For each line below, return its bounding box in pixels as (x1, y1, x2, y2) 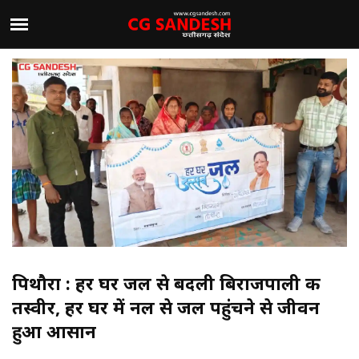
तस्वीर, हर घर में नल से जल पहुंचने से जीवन (12, 295, 320, 320)
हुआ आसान (12, 319, 96, 344)
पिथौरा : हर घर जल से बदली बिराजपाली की (12, 271, 321, 296)
